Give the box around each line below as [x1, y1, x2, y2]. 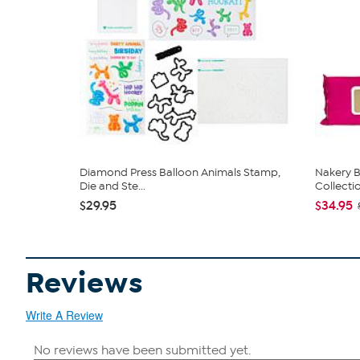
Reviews [26, 265, 144, 301]
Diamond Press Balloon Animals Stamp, [80, 166, 280, 179]
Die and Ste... [80, 179, 145, 193]
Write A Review [26, 307, 103, 323]
